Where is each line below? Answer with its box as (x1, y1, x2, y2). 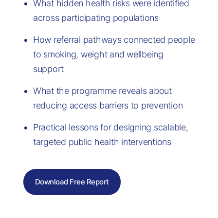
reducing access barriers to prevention (33, 100, 183, 110)
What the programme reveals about (33, 86, 172, 96)
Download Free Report (35, 178, 109, 186)
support (33, 64, 64, 74)
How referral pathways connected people (33, 35, 195, 45)
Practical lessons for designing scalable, (33, 122, 188, 132)
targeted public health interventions (33, 137, 171, 147)
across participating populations (33, 13, 159, 23)
